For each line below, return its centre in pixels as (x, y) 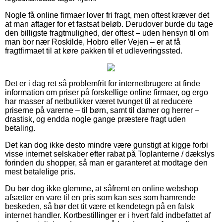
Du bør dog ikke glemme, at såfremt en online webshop (102, 188)
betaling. (20, 128)
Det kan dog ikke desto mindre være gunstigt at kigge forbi (107, 145)
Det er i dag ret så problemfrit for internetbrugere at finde (103, 83)
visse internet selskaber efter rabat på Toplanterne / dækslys (110, 154)
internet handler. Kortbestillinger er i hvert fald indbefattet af (108, 215)
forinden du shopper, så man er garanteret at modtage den (106, 163)
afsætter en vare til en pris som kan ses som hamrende (100, 197)
